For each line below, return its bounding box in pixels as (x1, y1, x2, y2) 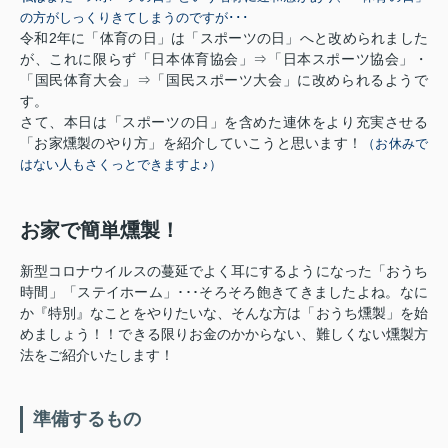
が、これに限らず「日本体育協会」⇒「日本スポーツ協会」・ (20, 50, 428, 67)
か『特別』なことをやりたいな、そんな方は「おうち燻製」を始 (20, 304, 428, 321)
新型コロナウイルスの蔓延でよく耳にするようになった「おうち (20, 262, 428, 279)
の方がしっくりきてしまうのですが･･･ (20, 9, 249, 25)
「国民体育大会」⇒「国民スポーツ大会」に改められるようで (20, 71, 428, 88)
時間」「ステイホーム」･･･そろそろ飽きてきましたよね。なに (20, 283, 428, 300)
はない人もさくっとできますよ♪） (20, 156, 222, 172)
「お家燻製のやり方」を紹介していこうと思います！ (20, 134, 362, 151)
